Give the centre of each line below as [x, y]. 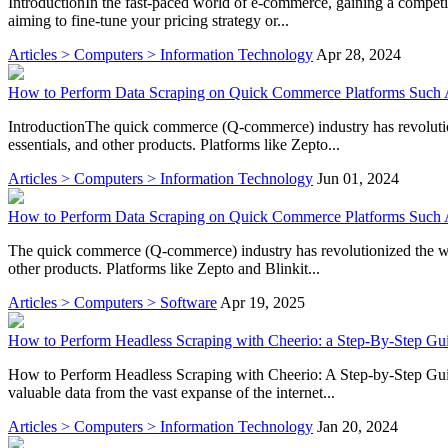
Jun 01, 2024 [358, 178]
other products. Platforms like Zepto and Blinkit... [164, 268]
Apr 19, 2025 [262, 302]
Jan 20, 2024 [357, 426]
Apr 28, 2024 [358, 54]
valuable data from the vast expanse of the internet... [171, 392]
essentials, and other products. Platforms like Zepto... [174, 144]
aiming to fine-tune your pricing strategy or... [148, 20]
